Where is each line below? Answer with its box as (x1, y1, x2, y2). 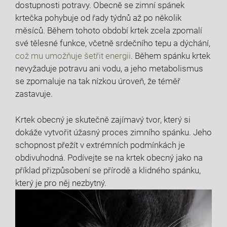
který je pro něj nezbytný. (15, 177, 106, 188)
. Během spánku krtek (131, 51, 210, 61)
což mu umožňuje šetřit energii (15, 51, 131, 61)
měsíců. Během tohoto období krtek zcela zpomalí (15, 25, 202, 35)
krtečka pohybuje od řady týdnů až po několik (15, 13, 181, 23)
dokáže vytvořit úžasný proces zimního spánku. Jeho (15, 127, 212, 137)
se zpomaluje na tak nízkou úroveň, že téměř (15, 76, 180, 86)
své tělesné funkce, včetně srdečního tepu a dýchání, (15, 38, 210, 48)
